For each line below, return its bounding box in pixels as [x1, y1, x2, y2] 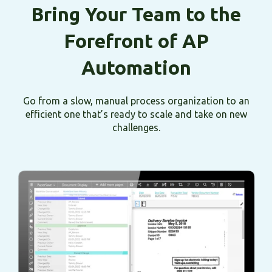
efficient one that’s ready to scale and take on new [25, 109, 247, 120]
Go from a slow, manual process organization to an [22, 95, 250, 107]
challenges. [112, 122, 160, 134]
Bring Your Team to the [31, 2, 241, 25]
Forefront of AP [63, 29, 209, 52]
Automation [81, 56, 191, 78]
